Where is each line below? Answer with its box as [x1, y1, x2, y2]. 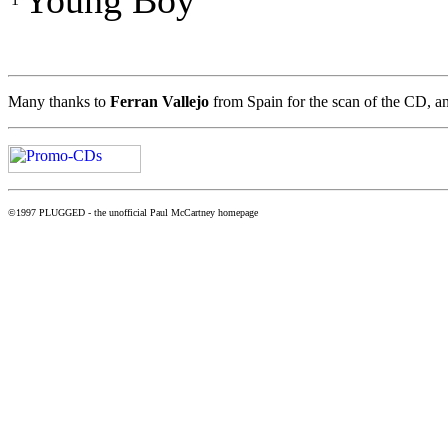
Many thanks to [8, 93, 110, 111]
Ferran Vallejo [110, 93, 209, 111]
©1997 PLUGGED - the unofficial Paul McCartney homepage [8, 207, 258, 219]
